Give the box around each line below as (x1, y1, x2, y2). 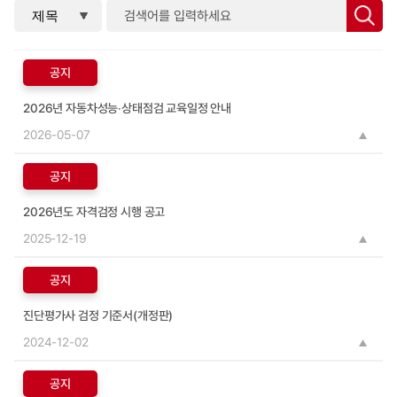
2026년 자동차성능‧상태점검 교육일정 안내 (23, 101, 232, 115)
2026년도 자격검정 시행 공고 (23, 205, 166, 219)
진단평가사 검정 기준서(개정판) (23, 308, 174, 323)
